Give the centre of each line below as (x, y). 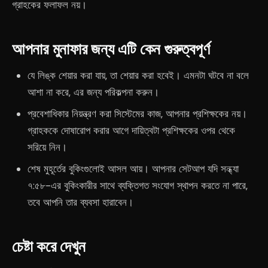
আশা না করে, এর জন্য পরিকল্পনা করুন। (93, 92)
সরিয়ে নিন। (47, 147)
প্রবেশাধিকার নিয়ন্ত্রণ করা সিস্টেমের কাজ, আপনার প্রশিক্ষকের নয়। (137, 114)
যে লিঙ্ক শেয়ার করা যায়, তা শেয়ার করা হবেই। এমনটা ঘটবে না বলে (138, 75)
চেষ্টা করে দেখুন (49, 246)
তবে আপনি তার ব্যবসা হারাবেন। (80, 202)
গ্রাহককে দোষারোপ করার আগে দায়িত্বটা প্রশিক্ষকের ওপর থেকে (131, 130)
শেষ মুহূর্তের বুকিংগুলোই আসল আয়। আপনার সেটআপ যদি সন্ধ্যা (133, 169)
